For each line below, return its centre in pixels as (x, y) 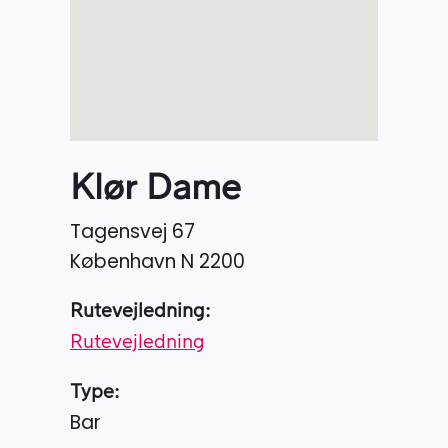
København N (134, 261)
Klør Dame (155, 188)
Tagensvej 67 (132, 231)
